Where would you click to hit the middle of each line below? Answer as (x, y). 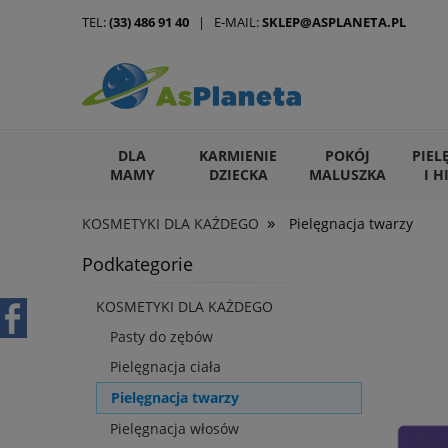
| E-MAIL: (225, 22)
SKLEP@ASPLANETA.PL (334, 22)
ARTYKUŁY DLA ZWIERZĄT (186, 233)
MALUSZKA (347, 174)
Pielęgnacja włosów (174, 429)
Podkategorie (137, 264)
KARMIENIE (238, 155)
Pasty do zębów (161, 337)
